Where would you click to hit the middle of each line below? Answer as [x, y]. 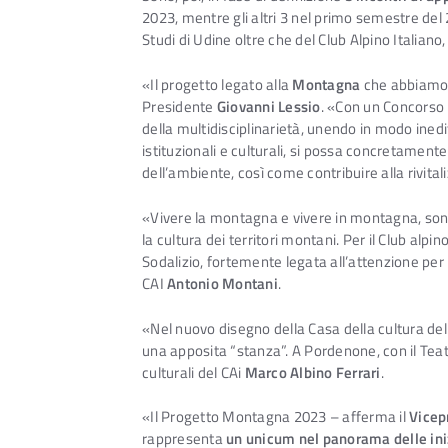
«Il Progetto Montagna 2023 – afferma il [275, 417]
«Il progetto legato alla [217, 85]
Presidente [179, 107]
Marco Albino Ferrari [312, 372]
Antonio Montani [222, 283]
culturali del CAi [193, 372]
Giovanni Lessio [268, 107]
